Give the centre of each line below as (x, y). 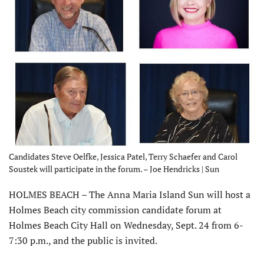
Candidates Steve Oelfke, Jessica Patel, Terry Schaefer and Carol (123, 157)
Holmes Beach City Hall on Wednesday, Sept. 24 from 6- (126, 225)
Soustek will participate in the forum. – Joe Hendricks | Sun (114, 169)
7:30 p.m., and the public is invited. (83, 241)
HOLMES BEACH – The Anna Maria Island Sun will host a (130, 195)
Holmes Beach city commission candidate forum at (115, 210)
